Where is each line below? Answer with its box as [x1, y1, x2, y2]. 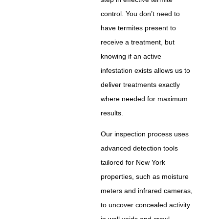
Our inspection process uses [101, 130, 189, 138]
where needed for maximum [101, 94, 188, 103]
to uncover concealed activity [101, 200, 191, 209]
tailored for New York [101, 158, 166, 166]
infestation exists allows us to [101, 66, 191, 74]
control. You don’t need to [101, 9, 180, 18]
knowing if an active [101, 52, 162, 60]
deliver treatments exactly [101, 80, 180, 88]
